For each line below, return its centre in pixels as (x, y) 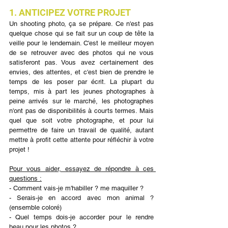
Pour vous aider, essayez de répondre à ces (81, 169)
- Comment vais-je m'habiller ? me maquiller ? (76, 188)
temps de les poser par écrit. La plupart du (81, 82)
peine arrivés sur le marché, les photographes (81, 101)
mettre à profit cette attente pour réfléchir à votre (81, 140)
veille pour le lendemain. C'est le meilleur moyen (81, 43)
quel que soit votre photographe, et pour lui (81, 120)
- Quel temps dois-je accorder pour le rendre (81, 217)
